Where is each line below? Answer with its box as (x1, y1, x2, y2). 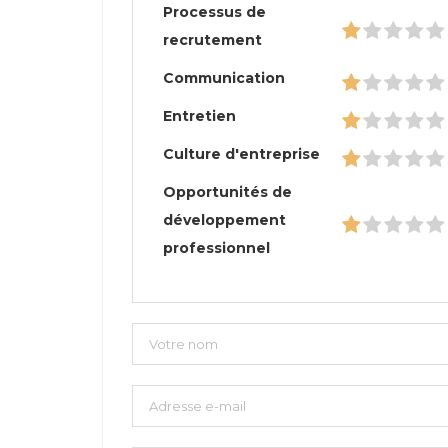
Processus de (163, 3, 266, 21)
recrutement (163, 31, 262, 49)
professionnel (163, 239, 270, 257)
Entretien (163, 107, 236, 125)
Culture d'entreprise (163, 145, 320, 163)
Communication (163, 69, 285, 87)
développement (163, 211, 286, 229)
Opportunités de (163, 183, 292, 201)
